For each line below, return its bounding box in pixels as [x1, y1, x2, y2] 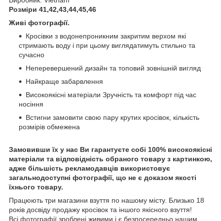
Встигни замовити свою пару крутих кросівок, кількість [26, 113, 199, 121]
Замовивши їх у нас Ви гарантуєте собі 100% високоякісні [9, 145, 212, 153]
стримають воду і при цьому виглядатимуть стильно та [19, 41, 195, 49]
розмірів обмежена [19, 122, 80, 131]
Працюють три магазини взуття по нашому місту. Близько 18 [9, 196, 204, 204]
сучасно [19, 50, 44, 59]
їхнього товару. [9, 183, 63, 191]
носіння [19, 100, 43, 108]
